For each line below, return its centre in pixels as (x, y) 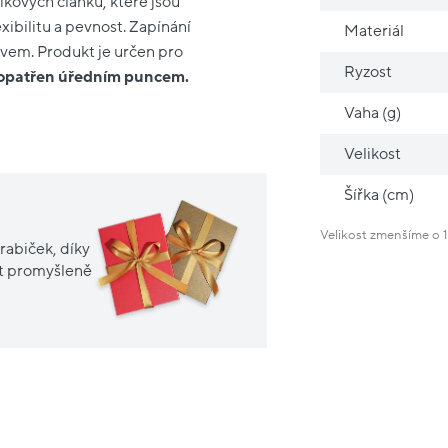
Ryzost (368, 72)
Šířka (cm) (379, 195)
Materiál (374, 31)
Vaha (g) (373, 113)
